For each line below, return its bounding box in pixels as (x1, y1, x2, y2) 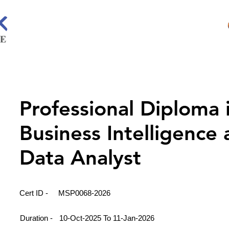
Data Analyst (19, 145, 141, 170)
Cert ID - (19, 189, 50, 197)
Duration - (20, 214, 55, 222)
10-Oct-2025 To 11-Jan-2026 (59, 214, 154, 222)
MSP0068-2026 (58, 189, 110, 197)
